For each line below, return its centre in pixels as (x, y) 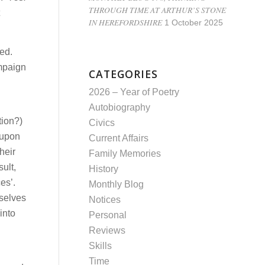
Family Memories (125, 153)
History (104, 169)
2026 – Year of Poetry (134, 92)
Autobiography (120, 107)
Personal (108, 215)
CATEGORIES (124, 74)
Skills (101, 246)
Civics (102, 123)
